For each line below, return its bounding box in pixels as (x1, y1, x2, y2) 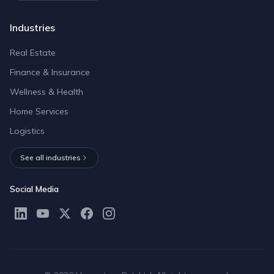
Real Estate (10, 46, 56, 58)
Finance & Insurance (10, 66, 90, 78)
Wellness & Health (10, 86, 83, 97)
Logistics (10, 125, 45, 136)
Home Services (10, 105, 68, 117)
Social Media (10, 183, 59, 194)
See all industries (20, 152, 81, 162)
